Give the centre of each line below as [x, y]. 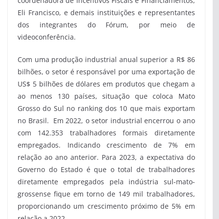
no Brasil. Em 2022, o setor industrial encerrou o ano [106, 120]
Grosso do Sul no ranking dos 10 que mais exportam [106, 108]
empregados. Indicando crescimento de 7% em [106, 145]
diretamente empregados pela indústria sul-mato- [106, 181]
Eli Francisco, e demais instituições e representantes [106, 12]
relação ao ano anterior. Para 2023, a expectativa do [106, 157]
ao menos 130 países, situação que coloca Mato [106, 96]
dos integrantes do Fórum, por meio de [106, 24]
